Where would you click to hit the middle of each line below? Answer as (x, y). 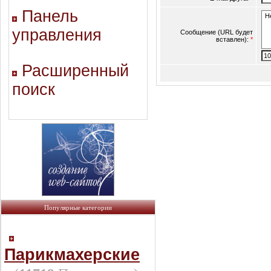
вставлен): (233, 39)
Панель (50, 16)
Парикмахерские (72, 255)
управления (57, 35)
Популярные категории (78, 207)
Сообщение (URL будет (217, 32)
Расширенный (75, 71)
